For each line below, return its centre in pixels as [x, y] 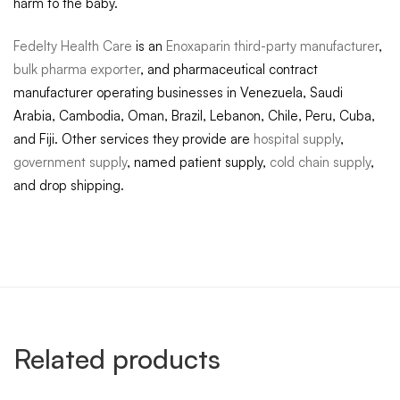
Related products [117, 359]
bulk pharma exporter [77, 70]
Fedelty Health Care [73, 46]
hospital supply [297, 139]
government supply [70, 162]
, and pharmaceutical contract [229, 70]
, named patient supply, [198, 162]
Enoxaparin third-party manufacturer [271, 46]
